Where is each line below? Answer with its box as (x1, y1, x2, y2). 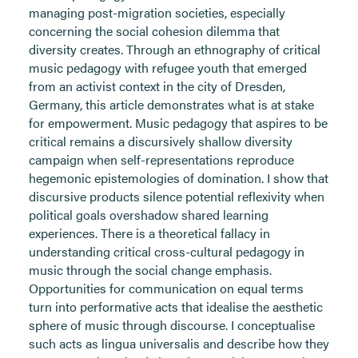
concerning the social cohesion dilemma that (29, 22, 280, 40)
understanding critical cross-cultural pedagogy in (29, 242, 304, 261)
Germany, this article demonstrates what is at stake (29, 95, 314, 113)
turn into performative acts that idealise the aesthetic (29, 297, 323, 316)
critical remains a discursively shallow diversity (29, 132, 292, 150)
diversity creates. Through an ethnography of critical (29, 40, 320, 58)
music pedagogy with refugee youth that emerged (29, 58, 307, 77)
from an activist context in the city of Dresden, (29, 77, 285, 95)
